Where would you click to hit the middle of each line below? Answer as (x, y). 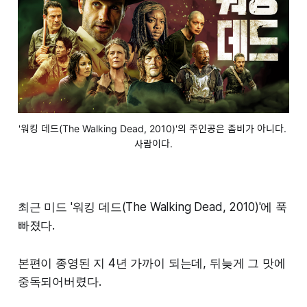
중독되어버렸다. (59, 282)
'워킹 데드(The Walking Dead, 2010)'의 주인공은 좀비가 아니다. (152, 129)
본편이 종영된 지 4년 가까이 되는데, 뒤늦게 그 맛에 (151, 263)
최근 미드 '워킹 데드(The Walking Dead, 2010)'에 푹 (152, 207)
